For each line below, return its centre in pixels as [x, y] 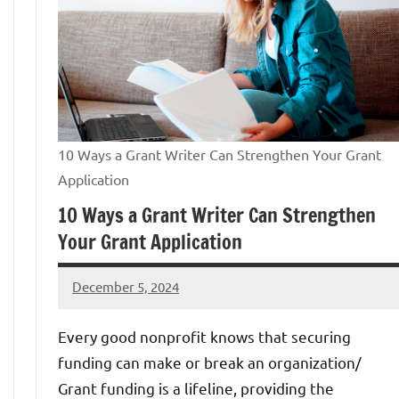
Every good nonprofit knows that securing [204, 336]
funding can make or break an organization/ [210, 362]
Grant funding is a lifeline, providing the [196, 387]
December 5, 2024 [126, 287]
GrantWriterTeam [125, 298]
